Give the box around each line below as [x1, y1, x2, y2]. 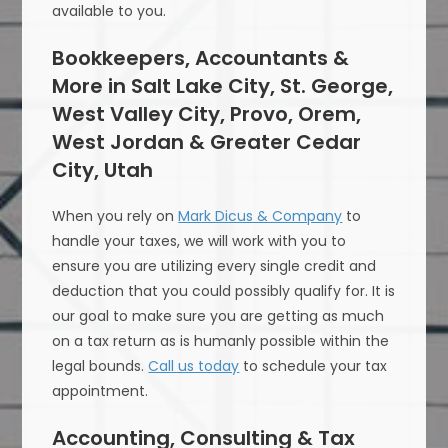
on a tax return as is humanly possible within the [52, 331, 390, 352]
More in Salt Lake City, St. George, [52, 72, 394, 101]
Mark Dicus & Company [178, 206, 343, 227]
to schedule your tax [239, 356, 388, 377]
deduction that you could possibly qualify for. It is [52, 281, 396, 302]
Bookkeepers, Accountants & [52, 44, 350, 73]
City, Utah [52, 156, 154, 185]
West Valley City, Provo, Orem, [52, 100, 362, 129]
